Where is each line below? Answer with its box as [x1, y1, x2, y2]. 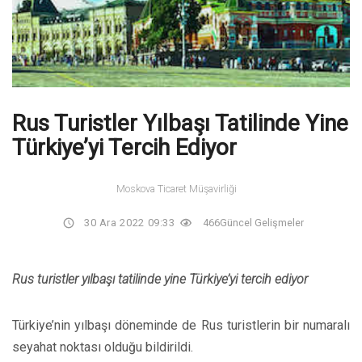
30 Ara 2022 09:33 [83, 217, 175, 229]
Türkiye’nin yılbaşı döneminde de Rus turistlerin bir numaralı [12, 318, 350, 334]
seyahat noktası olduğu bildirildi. [12, 339, 193, 356]
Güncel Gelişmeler [219, 217, 304, 229]
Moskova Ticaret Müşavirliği [116, 183, 237, 196]
